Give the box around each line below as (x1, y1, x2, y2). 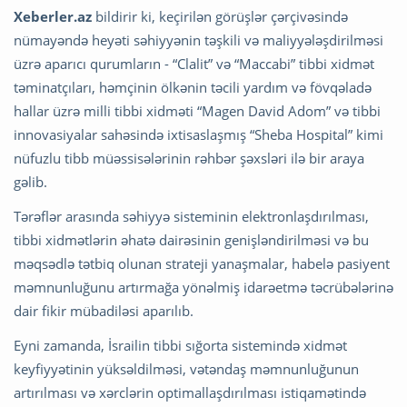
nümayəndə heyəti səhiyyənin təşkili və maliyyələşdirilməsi (14, 30, 383, 49)
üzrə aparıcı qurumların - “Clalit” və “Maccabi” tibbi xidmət (14, 54, 374, 73)
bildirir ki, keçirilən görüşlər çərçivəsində (92, 6, 348, 25)
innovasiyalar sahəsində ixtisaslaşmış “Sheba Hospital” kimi (14, 124, 383, 144)
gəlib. (14, 172, 47, 191)
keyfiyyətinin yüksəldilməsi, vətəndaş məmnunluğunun (14, 359, 359, 378)
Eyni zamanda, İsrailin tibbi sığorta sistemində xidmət (14, 335, 347, 354)
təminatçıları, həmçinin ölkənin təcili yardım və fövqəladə (14, 77, 372, 96)
